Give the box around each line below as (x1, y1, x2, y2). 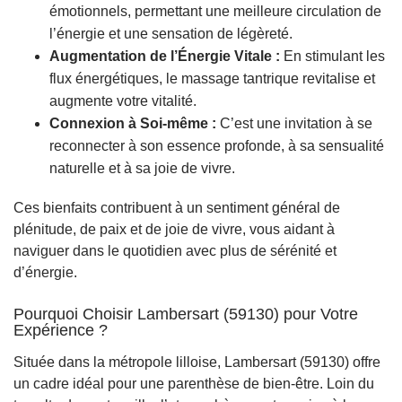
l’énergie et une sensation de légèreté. (49, 25, 293, 41)
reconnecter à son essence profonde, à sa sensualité (49, 137, 384, 153)
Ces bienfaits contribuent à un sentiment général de (13, 199, 340, 215)
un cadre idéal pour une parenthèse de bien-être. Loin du (13, 375, 374, 391)
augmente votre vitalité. (49, 92, 197, 109)
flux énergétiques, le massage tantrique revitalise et (49, 70, 375, 86)
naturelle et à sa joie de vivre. (49, 160, 235, 176)
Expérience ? (13, 320, 108, 339)
